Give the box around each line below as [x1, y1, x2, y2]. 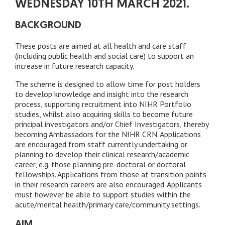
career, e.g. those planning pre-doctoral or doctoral [15, 159, 186, 170]
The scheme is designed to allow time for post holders [15, 79, 200, 89]
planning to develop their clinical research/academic [15, 149, 189, 160]
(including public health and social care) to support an [15, 51, 194, 61]
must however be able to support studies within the [15, 189, 191, 200]
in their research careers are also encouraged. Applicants [15, 179, 202, 190]
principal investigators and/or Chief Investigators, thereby [15, 119, 208, 130]
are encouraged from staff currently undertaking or [15, 139, 187, 150]
